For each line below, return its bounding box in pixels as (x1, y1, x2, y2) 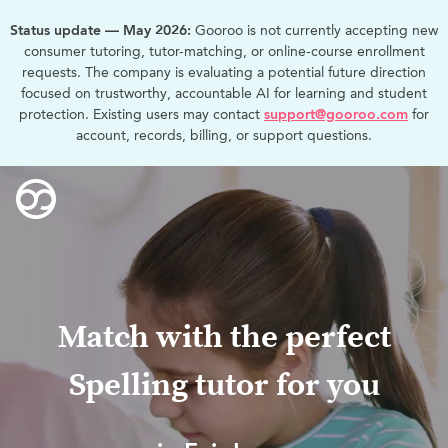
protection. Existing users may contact (19, 106, 264, 123)
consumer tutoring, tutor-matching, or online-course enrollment (23, 43, 425, 60)
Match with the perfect (57, 318, 391, 358)
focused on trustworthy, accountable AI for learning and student (21, 85, 427, 102)
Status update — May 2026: (10, 22, 191, 39)
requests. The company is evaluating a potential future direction (22, 64, 426, 81)
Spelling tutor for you (68, 366, 380, 406)
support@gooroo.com (264, 106, 408, 123)
